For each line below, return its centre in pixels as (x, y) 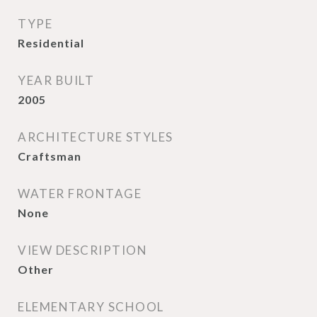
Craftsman (50, 156)
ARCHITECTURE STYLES (96, 137)
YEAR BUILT (56, 80)
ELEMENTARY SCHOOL (91, 307)
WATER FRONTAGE (80, 194)
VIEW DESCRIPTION (82, 250)
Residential (51, 43)
